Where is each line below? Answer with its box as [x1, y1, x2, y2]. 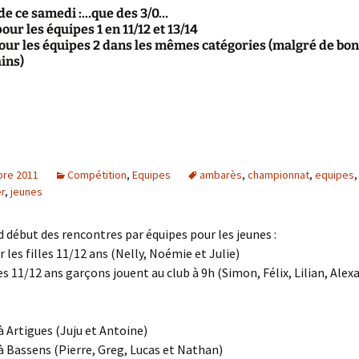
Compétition [67, 167, 127, 182]
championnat [248, 167, 309, 182]
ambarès [200, 167, 242, 182]
